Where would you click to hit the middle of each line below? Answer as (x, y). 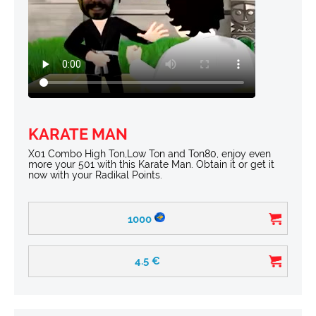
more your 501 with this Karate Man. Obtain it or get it (151, 164)
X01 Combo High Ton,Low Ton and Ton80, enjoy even (150, 153)
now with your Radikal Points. (95, 175)
